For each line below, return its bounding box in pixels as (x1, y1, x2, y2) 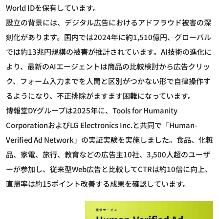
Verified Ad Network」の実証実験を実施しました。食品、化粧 (6, 134, 213, 145)
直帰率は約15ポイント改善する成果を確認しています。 (6, 178, 190, 189)
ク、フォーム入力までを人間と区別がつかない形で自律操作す (6, 75, 211, 86)
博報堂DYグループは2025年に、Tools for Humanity (6, 105, 177, 115)
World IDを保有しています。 (6, 2, 100, 13)
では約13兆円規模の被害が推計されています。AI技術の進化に (6, 46, 212, 57)
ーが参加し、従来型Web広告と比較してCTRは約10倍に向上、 (6, 163, 212, 174)
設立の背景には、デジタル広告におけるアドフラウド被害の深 (6, 17, 211, 27)
